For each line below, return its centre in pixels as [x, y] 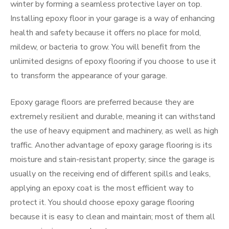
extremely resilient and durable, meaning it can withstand [113, 117]
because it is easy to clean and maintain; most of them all [113, 217]
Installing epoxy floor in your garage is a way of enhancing [112, 18]
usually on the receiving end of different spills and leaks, [110, 174]
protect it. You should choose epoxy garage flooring [102, 202]
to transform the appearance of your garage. [89, 76]
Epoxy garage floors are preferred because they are [102, 102]
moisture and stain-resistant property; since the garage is [112, 159]
